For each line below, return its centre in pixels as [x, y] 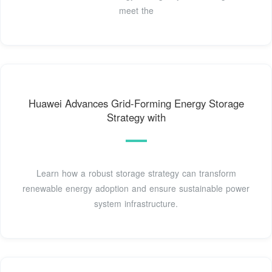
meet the [136, 11]
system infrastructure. [136, 203]
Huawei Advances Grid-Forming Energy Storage [136, 103]
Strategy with [136, 117]
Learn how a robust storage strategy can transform [136, 173]
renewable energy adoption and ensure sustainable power [136, 188]
